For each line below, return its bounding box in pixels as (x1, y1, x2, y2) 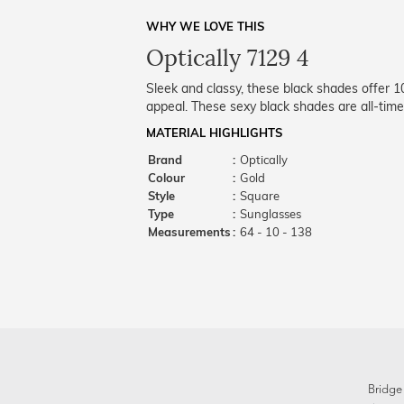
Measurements (148, 225, 231, 239)
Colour (148, 170, 185, 185)
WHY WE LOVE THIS (146, 19, 264, 33)
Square (237, 188, 280, 203)
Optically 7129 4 (146, 44, 309, 72)
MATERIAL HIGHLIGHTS (146, 125, 282, 140)
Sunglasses (237, 207, 301, 221)
